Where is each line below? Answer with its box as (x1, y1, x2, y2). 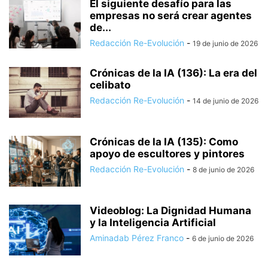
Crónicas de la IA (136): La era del (90, 66, 257, 79)
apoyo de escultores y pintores (90, 147, 245, 160)
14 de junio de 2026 (193, 96, 258, 105)
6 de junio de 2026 (192, 233, 254, 243)
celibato (90, 78, 130, 91)
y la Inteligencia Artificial (90, 216, 216, 229)
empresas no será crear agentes (90, 9, 252, 22)
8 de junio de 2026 (193, 165, 254, 174)
